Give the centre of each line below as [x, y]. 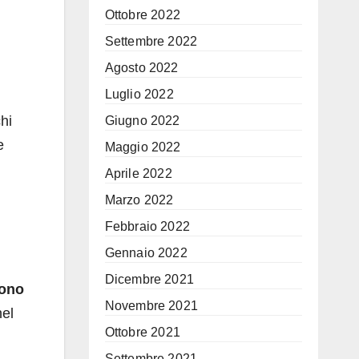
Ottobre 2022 [142, 15]
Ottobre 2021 [142, 332]
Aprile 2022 [138, 173]
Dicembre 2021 [149, 279]
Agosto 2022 [141, 68]
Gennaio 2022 [146, 253]
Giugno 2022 [142, 121]
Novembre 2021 [151, 306]
